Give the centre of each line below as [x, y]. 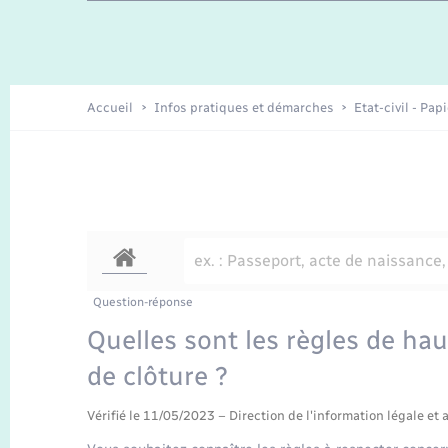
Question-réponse [143, 301]
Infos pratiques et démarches [244, 108]
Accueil [110, 108]
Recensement [162, 62]
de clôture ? [157, 376]
